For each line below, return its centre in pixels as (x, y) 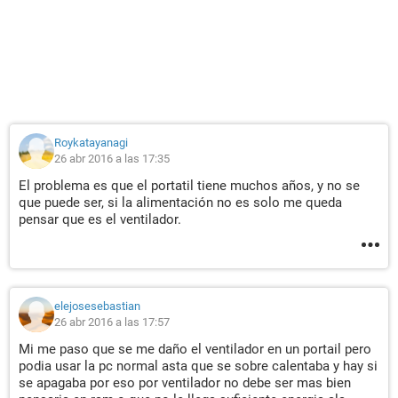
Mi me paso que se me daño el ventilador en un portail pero (195, 349)
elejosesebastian (97, 306)
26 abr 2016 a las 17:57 (112, 322)
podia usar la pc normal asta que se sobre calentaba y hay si (198, 366)
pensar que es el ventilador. (100, 219)
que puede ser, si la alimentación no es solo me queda (180, 203)
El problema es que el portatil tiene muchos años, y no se (189, 186)
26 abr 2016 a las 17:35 (112, 159)
